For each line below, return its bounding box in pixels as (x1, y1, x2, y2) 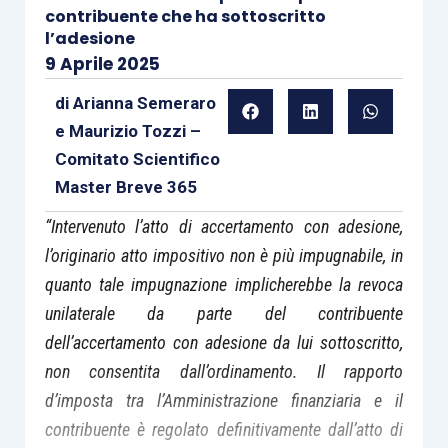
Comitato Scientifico (54, 149, 220, 169)
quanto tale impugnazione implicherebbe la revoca (44, 274, 404, 295)
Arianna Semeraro (72, 93, 216, 113)
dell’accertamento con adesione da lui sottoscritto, (44, 332, 404, 353)
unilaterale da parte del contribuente (44, 303, 404, 324)
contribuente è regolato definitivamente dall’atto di (44, 419, 404, 440)
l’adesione (44, 27, 135, 50)
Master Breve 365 (54, 177, 197, 197)
